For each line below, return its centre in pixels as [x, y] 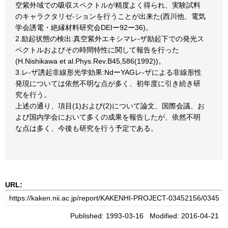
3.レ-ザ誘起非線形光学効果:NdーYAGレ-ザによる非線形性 [108, 72]
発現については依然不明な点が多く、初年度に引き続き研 [108, 83]
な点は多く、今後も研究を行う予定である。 [87, 128]
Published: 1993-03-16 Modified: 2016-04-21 [147, 216]
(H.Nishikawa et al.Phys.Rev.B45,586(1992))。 [90, 61]
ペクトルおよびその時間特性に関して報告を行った [97, 50]
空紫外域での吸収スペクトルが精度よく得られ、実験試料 [108, 5]
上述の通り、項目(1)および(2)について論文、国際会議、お [110, 106]
